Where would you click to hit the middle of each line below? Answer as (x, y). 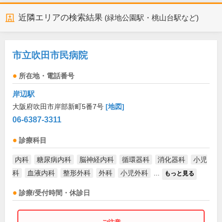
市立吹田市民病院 (50, 55)
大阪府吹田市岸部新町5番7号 (59, 107)
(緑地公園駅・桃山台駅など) (151, 18)
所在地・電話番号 (47, 76)
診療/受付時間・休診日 (55, 193)
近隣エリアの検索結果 (60, 18)
